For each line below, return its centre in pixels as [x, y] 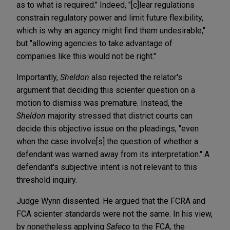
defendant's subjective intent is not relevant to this [107, 167]
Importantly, [38, 77]
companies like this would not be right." [87, 56]
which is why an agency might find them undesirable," [111, 30]
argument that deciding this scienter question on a [106, 90]
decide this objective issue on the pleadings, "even [108, 128]
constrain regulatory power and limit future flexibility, [110, 17]
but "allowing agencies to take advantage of [94, 43]
